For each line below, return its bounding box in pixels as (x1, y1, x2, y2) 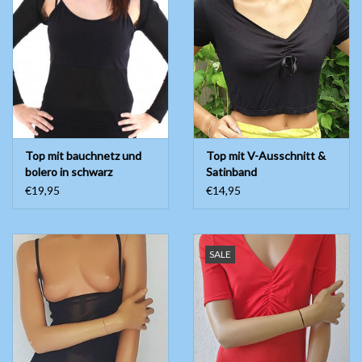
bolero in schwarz (25, 165, 112, 179)
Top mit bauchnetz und (25, 149, 141, 163)
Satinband (206, 165, 257, 179)
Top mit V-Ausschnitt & (206, 149, 326, 163)
